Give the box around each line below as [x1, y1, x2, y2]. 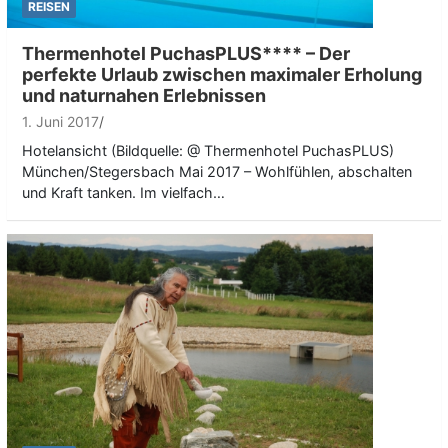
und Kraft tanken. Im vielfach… [22, 183, 225, 201]
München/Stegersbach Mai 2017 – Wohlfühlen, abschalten [22, 162, 412, 180]
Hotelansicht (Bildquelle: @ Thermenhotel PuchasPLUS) [22, 141, 394, 159]
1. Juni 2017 [22, 112, 99, 130]
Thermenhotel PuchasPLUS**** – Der [22, 42, 350, 64]
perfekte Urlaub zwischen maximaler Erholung [22, 63, 422, 85]
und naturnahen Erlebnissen [22, 84, 266, 106]
